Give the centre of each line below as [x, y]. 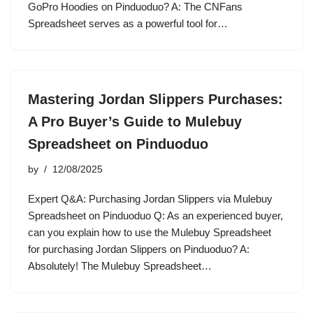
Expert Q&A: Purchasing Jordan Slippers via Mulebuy [150, 199]
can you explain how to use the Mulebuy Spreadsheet [150, 232]
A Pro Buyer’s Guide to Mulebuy [135, 122]
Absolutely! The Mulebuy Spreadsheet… [121, 266]
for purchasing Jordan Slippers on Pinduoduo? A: [139, 249]
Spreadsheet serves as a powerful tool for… [129, 23]
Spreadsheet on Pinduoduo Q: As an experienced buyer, [155, 216]
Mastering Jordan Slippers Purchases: [155, 99]
